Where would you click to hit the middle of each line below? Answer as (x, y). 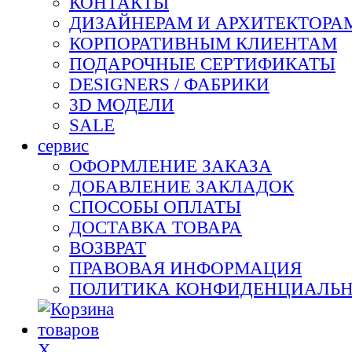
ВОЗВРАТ (108, 248)
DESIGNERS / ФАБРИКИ (169, 84)
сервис (63, 146)
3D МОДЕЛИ (122, 105)
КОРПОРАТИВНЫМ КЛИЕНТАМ (203, 44)
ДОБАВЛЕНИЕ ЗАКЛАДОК (181, 187)
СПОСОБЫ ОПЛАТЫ (155, 207)
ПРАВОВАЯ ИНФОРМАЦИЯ (185, 268)
